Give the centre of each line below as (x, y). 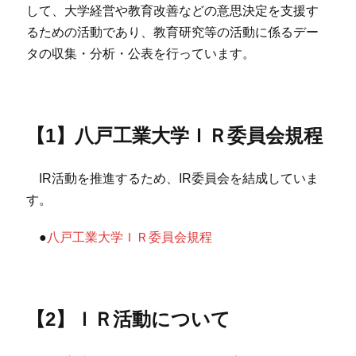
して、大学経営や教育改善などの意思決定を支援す (172, 11)
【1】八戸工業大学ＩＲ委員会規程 (174, 136)
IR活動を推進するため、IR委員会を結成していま (172, 179)
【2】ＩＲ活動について (128, 319)
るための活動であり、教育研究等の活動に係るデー (172, 33)
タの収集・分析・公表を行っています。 (141, 54)
